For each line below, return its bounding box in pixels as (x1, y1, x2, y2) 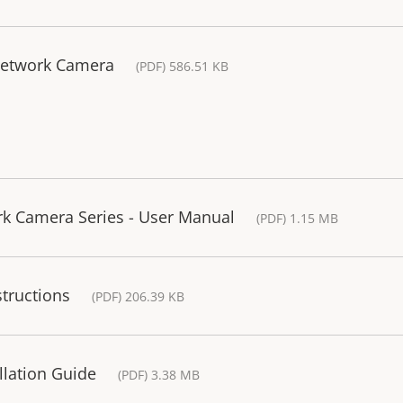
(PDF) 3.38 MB (118, 365, 200, 383)
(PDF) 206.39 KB (92, 287, 184, 305)
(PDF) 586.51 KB (136, 57, 228, 75)
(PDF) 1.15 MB (256, 209, 338, 227)
